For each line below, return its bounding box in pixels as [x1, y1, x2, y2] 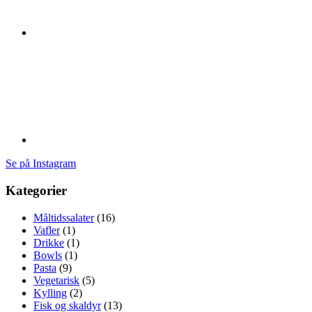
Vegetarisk [33, 274, 79, 286]
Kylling [33, 286, 67, 299]
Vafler [33, 224, 60, 236]
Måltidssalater [33, 211, 94, 224]
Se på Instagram [6, 157, 76, 170]
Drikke [33, 236, 64, 249]
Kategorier [6, 182, 67, 198]
